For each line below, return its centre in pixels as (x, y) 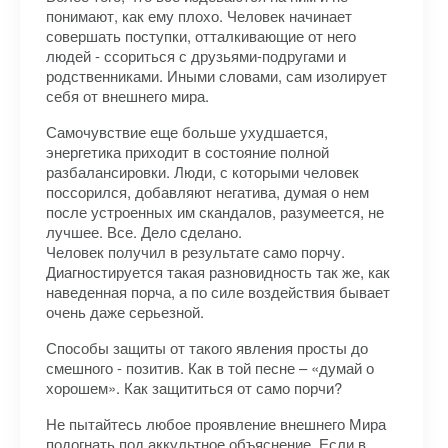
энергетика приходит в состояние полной (187, 151)
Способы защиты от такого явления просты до (207, 347)
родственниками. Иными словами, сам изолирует (216, 75)
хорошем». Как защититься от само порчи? (194, 387)
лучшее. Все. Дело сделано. (144, 231)
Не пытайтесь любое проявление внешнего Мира (216, 423)
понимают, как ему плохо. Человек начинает (199, 15)
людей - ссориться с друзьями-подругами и (196, 55)
